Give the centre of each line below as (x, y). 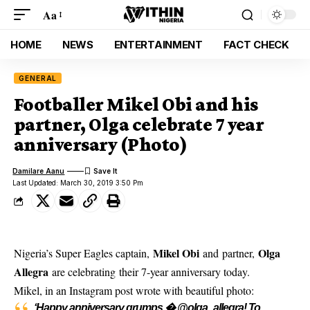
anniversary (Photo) (101, 144)
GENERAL (38, 78)
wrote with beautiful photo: (193, 290)
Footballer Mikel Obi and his (136, 104)
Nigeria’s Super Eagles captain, (83, 253)
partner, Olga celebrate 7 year (139, 124)
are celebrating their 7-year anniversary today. (149, 272)
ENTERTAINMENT (158, 44)
